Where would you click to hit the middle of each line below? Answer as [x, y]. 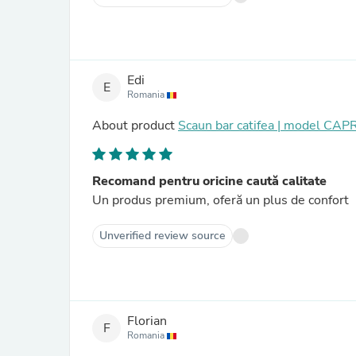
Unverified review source [163, 236]
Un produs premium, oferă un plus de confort [221, 200]
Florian [147, 321]
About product [135, 126]
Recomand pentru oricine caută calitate [209, 181]
